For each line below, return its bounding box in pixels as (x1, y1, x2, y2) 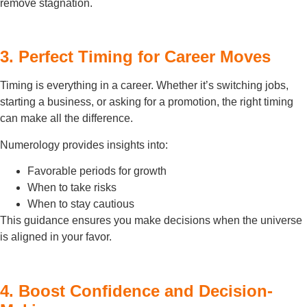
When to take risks (27, 182, 116, 194)
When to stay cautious (27, 198, 134, 210)
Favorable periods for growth (27, 165, 167, 177)
